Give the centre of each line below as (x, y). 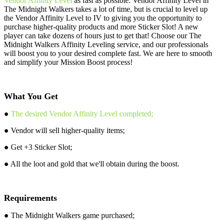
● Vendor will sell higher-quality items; (64, 130)
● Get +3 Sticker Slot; (38, 147)
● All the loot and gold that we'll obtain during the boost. (93, 164)
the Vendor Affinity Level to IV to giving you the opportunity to (103, 18)
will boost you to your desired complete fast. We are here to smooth (108, 53)
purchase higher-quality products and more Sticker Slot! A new (101, 27)
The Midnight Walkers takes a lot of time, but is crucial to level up (106, 9)
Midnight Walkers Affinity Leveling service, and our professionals (106, 44)
